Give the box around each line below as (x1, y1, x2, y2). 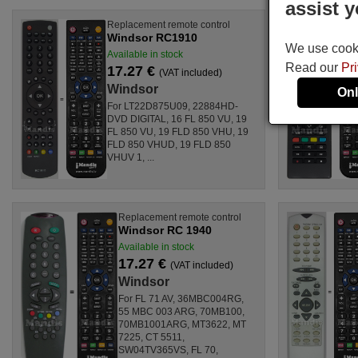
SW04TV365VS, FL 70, (118, 344, 219, 356)
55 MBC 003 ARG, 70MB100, (118, 305, 245, 317)
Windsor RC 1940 (118, 223, 213, 237)
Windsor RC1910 (107, 30, 198, 44)
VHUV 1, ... (107, 151, 155, 163)
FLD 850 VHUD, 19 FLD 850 (107, 138, 232, 150)
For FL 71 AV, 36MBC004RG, (118, 292, 245, 304)
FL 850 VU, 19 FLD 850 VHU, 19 (107, 125, 249, 137)
